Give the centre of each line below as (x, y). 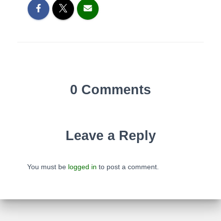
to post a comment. (128, 167)
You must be (48, 167)
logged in (82, 167)
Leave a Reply (110, 136)
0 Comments (110, 90)
